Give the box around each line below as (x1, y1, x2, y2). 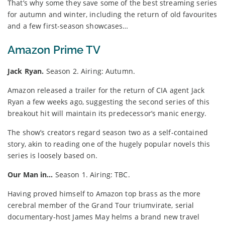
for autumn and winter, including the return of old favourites (8, 9, 217, 19)
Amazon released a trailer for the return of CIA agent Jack (8, 85, 205, 95)
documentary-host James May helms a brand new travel (8, 211, 200, 221)
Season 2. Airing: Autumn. (44, 66, 136, 76)
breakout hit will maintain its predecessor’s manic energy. (8, 108, 207, 118)
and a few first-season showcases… (8, 21, 129, 31)
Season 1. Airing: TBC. (53, 169, 130, 179)
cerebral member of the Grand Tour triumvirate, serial (8, 200, 194, 210)
